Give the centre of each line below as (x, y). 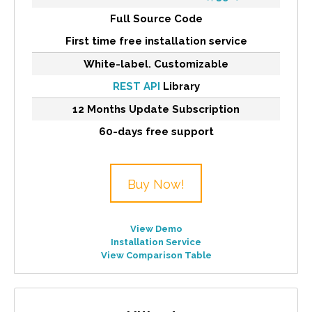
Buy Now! (156, 184)
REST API (136, 86)
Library (180, 86)
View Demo (156, 228)
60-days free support (156, 131)
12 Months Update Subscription (156, 109)
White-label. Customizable (156, 64)
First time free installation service (156, 41)
